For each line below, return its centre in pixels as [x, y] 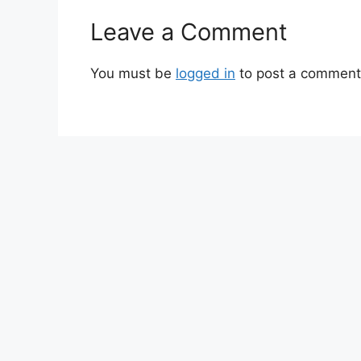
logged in [205, 73]
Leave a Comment [189, 31]
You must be [133, 73]
